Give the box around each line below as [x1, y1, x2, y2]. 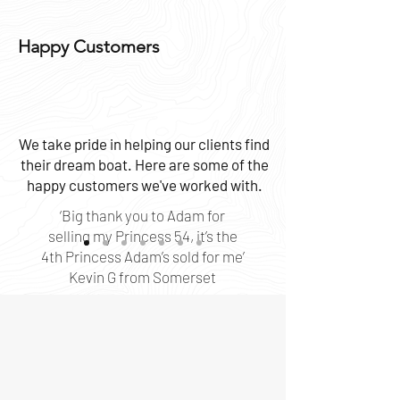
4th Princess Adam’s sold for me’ [40, 247, 245, 265]
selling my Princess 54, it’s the [47, 227, 237, 245]
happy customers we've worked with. [26, 176, 262, 194]
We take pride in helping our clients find [19, 135, 270, 153]
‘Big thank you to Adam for [60, 206, 225, 224]
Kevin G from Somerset [69, 268, 216, 286]
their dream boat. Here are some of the [20, 155, 269, 173]
